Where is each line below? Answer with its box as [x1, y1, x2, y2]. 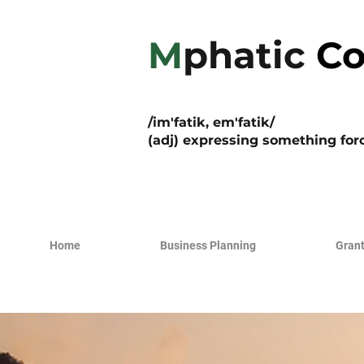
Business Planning [160, 239, 256, 252]
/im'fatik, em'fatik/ [148, 115, 275, 130]
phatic [183, 32, 305, 77]
